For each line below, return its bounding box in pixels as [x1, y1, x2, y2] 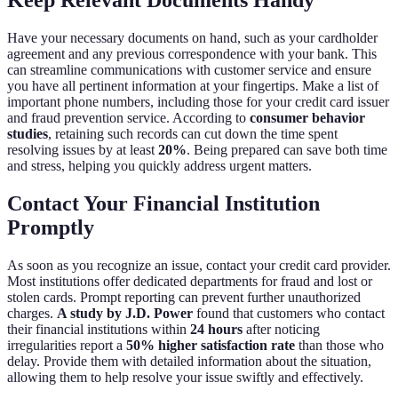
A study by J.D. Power [57, 305, 193, 321]
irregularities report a [7, 337, 126, 353]
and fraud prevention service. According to [7, 109, 250, 125]
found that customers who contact [193, 305, 385, 321]
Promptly [7, 215, 94, 239]
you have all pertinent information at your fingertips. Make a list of [7, 77, 378, 93]
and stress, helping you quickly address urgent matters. [7, 157, 312, 173]
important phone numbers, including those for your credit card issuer [7, 93, 389, 109]
